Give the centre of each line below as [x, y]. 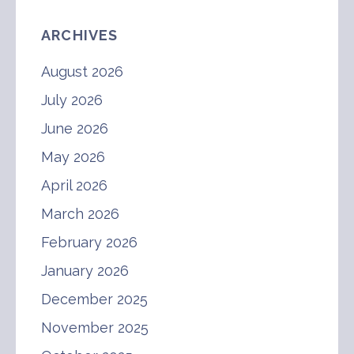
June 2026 [75, 128]
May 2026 [73, 156]
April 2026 [74, 185]
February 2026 [89, 242]
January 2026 [85, 270]
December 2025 [94, 299]
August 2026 [82, 71]
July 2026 [72, 100]
